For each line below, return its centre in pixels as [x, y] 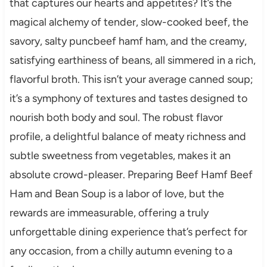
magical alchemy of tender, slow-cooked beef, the [129, 22]
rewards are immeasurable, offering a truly [109, 212]
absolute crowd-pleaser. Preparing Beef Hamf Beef [131, 174]
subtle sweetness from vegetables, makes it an [120, 155]
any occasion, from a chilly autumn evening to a [121, 251]
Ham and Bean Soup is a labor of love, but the [117, 193]
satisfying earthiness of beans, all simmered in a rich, [132, 60]
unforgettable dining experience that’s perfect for [128, 232]
